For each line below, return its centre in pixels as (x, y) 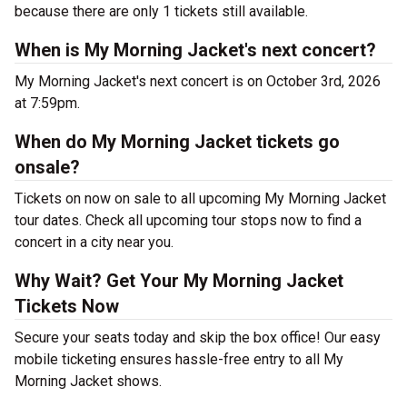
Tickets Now (67, 307)
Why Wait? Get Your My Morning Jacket (179, 281)
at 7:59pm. (47, 104)
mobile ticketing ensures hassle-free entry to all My (179, 360)
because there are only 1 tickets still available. (161, 12)
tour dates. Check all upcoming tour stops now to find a (188, 221)
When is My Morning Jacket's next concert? (195, 50)
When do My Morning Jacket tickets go (177, 142)
